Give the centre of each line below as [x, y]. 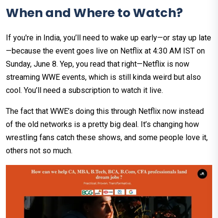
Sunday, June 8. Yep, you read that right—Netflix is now [98, 64]
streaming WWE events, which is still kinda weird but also [103, 77]
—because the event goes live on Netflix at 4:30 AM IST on [105, 51]
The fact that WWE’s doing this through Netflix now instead [105, 111]
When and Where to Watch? [94, 13]
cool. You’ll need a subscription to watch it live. [84, 91]
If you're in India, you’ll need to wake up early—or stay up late [109, 38]
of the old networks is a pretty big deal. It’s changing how [102, 125]
